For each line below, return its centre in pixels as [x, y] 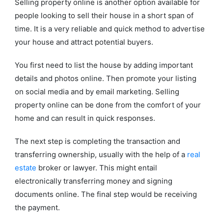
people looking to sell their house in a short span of [104, 15]
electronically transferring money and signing [94, 181]
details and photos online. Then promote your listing [106, 78]
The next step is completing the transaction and [97, 141]
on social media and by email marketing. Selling [97, 91]
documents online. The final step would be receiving [106, 194]
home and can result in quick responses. [86, 118]
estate [26, 167]
